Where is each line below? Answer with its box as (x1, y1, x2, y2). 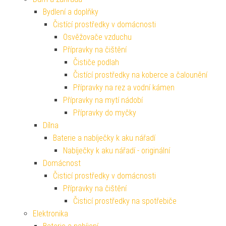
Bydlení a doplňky (43, 7, 98, 17)
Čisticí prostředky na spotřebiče (73, 196, 177, 206)
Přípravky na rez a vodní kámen (73, 83, 175, 93)
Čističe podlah (73, 58, 119, 68)
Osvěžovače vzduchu (63, 32, 132, 42)
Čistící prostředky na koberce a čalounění (73, 70, 207, 80)
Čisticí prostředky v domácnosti (53, 171, 156, 181)
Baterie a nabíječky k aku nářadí (53, 133, 155, 143)
